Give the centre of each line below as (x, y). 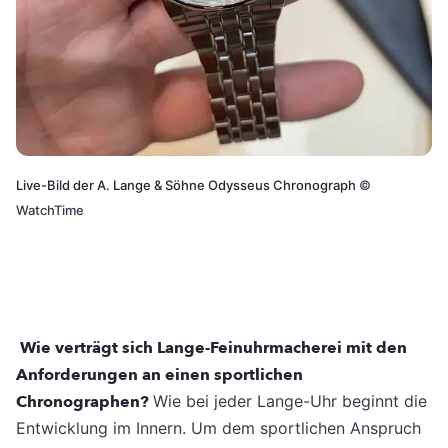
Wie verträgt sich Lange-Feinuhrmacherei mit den (213, 348)
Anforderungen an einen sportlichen (159, 375)
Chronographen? (82, 402)
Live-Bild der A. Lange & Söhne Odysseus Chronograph (187, 185)
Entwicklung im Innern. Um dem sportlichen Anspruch (218, 428)
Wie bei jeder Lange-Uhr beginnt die (290, 401)
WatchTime (50, 210)
